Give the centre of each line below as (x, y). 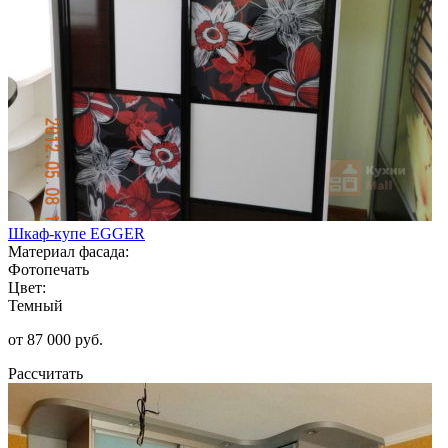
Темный (35, 305)
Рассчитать (45, 373)
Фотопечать (48, 269)
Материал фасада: (68, 251)
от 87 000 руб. (55, 339)
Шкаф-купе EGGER (76, 233)
